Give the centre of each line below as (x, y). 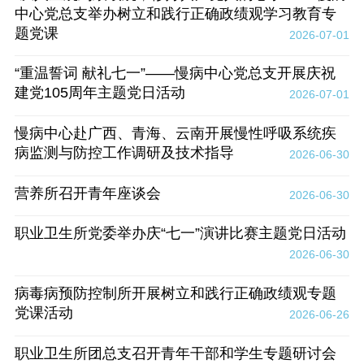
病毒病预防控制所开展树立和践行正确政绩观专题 (175, 294)
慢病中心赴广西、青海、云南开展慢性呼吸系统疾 (175, 133)
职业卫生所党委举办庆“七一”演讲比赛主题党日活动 (180, 234)
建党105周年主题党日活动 (100, 93)
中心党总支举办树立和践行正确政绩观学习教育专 (175, 13)
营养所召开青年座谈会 (87, 193)
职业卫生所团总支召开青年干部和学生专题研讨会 (175, 353)
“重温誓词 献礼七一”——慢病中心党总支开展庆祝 (175, 74)
